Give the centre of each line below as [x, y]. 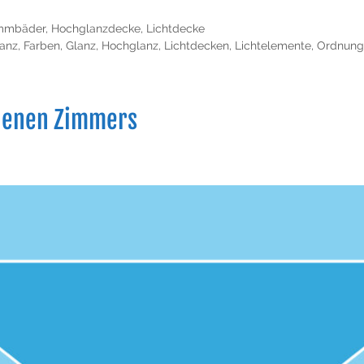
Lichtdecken [196, 45]
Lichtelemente [273, 45]
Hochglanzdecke [95, 28]
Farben [41, 45]
